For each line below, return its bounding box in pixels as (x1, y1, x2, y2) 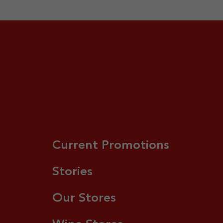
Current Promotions (52, 139, 169, 152)
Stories (52, 166, 93, 178)
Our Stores (52, 192, 116, 205)
